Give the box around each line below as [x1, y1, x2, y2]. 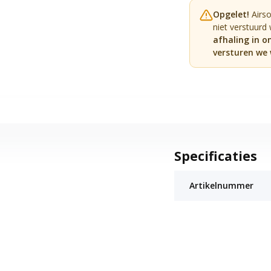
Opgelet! [213, 8, 250, 20]
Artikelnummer [189, 179, 253, 191]
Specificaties [174, 147, 257, 165]
